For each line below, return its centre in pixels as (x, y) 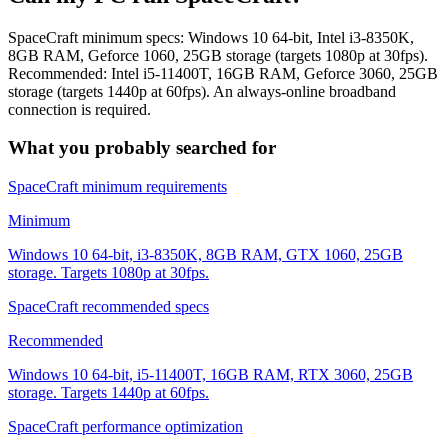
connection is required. (79, 109)
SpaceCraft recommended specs (108, 307)
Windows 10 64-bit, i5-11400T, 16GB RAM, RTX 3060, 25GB (210, 375)
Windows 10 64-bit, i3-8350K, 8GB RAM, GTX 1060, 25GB (205, 255)
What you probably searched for (142, 148)
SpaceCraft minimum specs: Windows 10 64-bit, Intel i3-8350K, (211, 37)
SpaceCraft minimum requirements (117, 187)
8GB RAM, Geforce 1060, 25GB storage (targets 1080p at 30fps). (218, 55)
